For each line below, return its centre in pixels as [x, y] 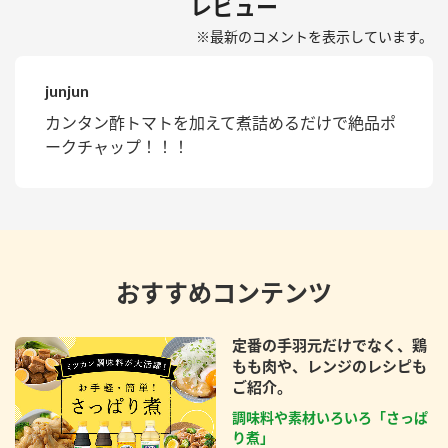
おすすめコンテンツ [224, 292]
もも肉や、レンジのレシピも [329, 365]
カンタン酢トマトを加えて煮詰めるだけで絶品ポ [220, 122]
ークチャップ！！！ [117, 146]
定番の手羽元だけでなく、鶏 [329, 344]
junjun [67, 90]
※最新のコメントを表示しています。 [314, 36]
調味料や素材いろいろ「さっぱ [330, 417]
